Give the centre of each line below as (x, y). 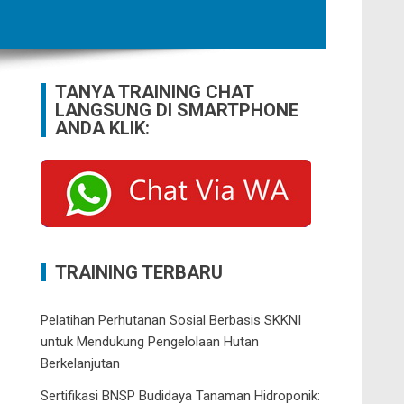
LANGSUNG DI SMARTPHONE (177, 110)
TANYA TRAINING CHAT (155, 92)
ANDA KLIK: (103, 128)
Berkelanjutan (81, 363)
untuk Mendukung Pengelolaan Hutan (150, 342)
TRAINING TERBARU (139, 272)
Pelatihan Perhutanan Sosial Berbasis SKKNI (171, 320)
